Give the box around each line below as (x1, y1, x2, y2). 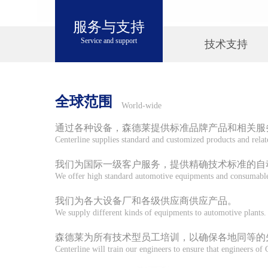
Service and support (81, 36, 137, 45)
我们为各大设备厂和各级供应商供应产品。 (55, 195, 237, 206)
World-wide (121, 100, 162, 110)
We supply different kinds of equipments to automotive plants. (55, 208, 266, 217)
